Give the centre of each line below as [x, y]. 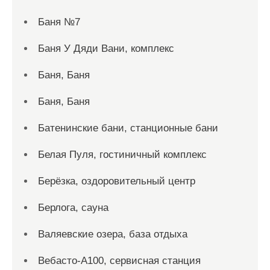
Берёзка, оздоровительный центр [117, 181]
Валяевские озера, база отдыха [113, 234]
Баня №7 [59, 22]
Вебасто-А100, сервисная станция [119, 261]
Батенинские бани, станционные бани [128, 128]
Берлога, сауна [73, 208]
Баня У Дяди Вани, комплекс [106, 49]
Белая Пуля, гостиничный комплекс [122, 155]
